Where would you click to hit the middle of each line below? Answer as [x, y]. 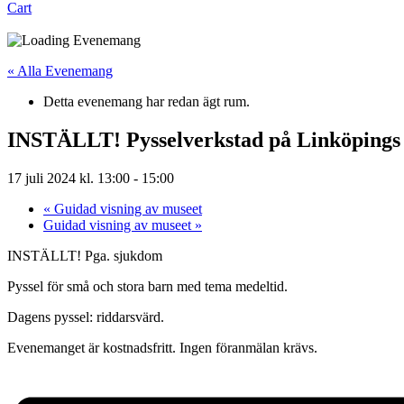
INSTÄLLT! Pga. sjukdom [85, 255]
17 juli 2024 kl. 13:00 [69, 178]
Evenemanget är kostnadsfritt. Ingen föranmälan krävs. [162, 347]
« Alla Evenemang [60, 71]
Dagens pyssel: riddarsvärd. [86, 317]
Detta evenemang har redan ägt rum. [147, 101]
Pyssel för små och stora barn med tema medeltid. [147, 286]
